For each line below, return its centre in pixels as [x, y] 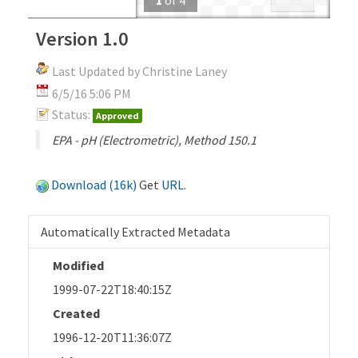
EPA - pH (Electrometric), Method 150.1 [154, 139]
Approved [117, 115]
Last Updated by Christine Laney [139, 71]
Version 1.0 [82, 38]
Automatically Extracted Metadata [135, 231]
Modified [78, 265]
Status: [71, 114]
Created [76, 313]
